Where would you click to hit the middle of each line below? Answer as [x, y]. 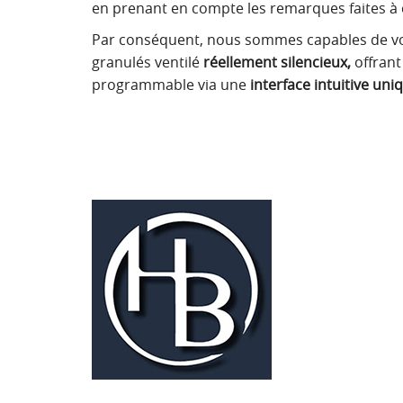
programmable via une [171, 85]
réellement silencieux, [277, 62]
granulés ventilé [148, 62]
